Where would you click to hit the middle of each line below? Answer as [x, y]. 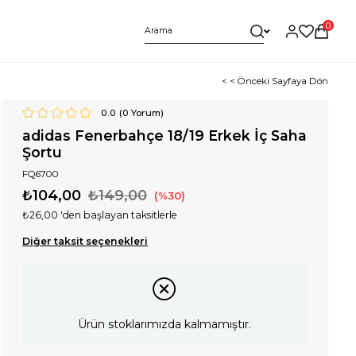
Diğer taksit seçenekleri [85, 241]
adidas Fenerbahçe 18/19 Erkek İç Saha [164, 135]
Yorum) [147, 112]
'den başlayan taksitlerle [118, 215]
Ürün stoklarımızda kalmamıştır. [165, 324]
